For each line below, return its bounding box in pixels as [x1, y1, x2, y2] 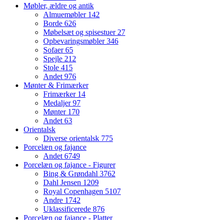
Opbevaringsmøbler [43, 36, 107, 45]
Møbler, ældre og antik [24, 1, 94, 10]
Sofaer [43, 45, 65, 54]
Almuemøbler [43, 10, 88, 19]
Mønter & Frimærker [24, 81, 88, 89]
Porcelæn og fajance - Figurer [24, 160, 115, 169]
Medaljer [43, 98, 73, 107]
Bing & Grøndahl [43, 169, 100, 178]
